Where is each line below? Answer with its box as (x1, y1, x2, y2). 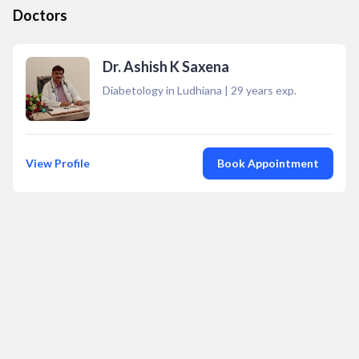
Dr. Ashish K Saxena (103, 58, 229, 75)
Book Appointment (217, 156, 319, 170)
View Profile (26, 156, 90, 170)
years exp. (244, 83, 296, 97)
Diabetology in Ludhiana (103, 83, 222, 97)
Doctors (13, 6, 67, 24)
